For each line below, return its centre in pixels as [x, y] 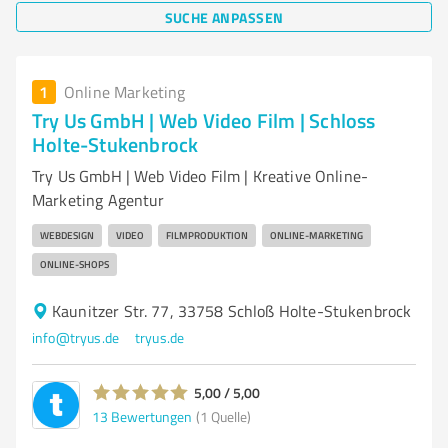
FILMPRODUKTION [207, 235]
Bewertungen [151, 416]
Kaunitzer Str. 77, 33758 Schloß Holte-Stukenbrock [232, 311]
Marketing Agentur [98, 200]
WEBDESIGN [67, 235]
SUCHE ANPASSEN [224, 17]
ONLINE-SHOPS [74, 264]
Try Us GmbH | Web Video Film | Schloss [204, 120]
